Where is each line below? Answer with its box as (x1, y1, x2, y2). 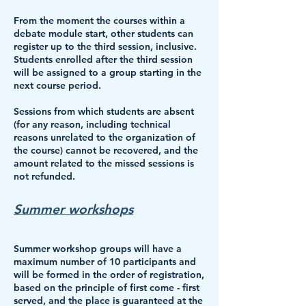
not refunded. (14, 170, 75, 182)
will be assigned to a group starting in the (14, 66, 201, 79)
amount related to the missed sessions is (14, 157, 194, 169)
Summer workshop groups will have (14, 242, 176, 255)
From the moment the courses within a (14, 14, 185, 27)
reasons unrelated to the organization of (14, 131, 195, 143)
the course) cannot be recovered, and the (14, 144, 198, 156)
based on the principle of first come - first (14, 281, 199, 294)
